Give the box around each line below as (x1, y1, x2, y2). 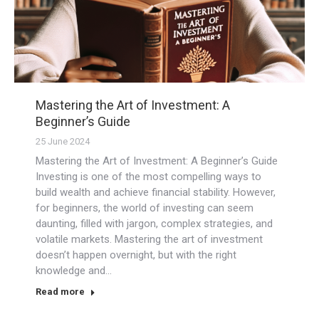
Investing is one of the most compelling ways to (36, 169, 261, 183)
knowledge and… (36, 263, 112, 277)
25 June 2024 (36, 135, 90, 147)
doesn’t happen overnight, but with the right (36, 248, 236, 261)
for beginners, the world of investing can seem (36, 201, 253, 214)
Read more (36, 286, 85, 297)
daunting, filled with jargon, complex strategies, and (36, 216, 273, 230)
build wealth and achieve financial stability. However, (36, 185, 276, 199)
